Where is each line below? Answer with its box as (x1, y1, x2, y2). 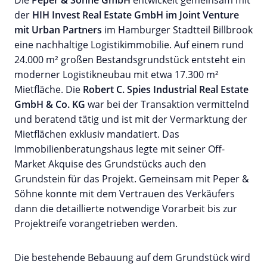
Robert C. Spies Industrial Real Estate (83, 82, 249, 96)
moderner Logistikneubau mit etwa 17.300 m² (14, 67, 219, 81)
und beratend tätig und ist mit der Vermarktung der (14, 112, 247, 126)
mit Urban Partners (14, 23, 102, 36)
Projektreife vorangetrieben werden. (14, 216, 178, 230)
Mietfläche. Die (14, 82, 83, 96)
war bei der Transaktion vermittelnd (85, 97, 249, 111)
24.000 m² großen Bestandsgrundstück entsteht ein (14, 52, 246, 66)
